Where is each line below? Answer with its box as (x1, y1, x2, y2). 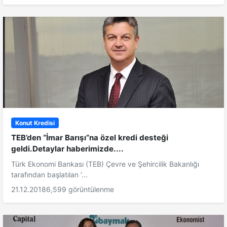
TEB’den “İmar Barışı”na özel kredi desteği (11, 132, 168, 142)
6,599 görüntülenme (46, 184, 114, 194)
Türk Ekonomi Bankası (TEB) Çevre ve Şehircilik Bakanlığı (11, 159, 199, 168)
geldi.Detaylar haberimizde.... (11, 143, 124, 154)
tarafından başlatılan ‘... (11, 170, 88, 179)
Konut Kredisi (15, 119, 55, 127)
